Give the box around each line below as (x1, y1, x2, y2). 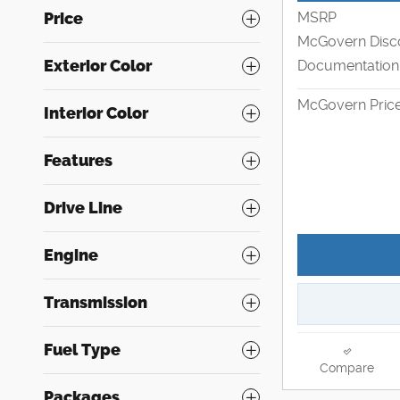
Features (44, 150, 112, 171)
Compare (320, 360, 374, 375)
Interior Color (44, 103, 148, 123)
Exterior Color (44, 55, 152, 76)
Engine (44, 245, 98, 265)
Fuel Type (44, 339, 121, 360)
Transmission (44, 292, 147, 312)
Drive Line (44, 197, 122, 218)
